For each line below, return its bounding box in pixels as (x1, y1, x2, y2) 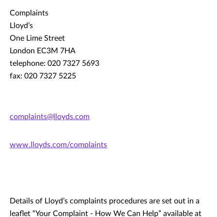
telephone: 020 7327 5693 (10, 60, 99, 67)
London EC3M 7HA (10, 47, 76, 55)
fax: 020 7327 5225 (10, 72, 76, 80)
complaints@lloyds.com (10, 113, 90, 121)
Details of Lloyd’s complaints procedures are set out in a (10, 197, 200, 205)
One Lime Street (10, 34, 65, 42)
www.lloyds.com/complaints (10, 141, 107, 149)
